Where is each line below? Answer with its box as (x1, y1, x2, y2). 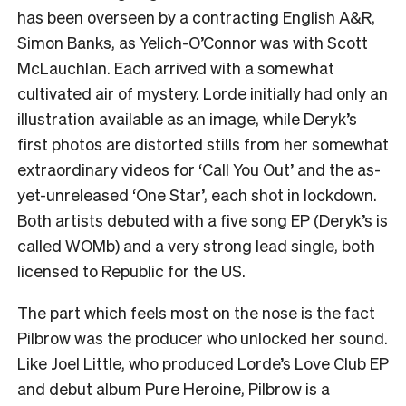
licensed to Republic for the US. (17, 259, 249, 281)
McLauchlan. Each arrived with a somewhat (17, 56, 334, 78)
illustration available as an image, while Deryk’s (17, 107, 357, 129)
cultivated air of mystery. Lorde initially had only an (17, 82, 388, 103)
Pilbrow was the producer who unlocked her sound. (17, 326, 388, 348)
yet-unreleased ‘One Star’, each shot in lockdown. (17, 183, 377, 205)
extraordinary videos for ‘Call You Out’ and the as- (17, 158, 381, 179)
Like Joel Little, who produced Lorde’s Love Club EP (17, 352, 389, 373)
